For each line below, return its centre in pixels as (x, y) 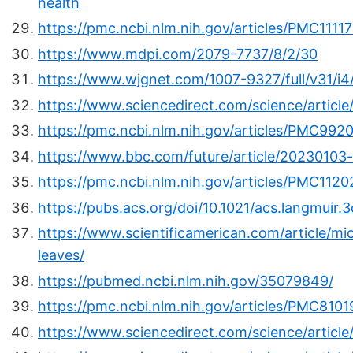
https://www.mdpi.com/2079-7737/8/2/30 (178, 54)
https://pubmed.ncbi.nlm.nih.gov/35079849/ (186, 281)
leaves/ (61, 255)
